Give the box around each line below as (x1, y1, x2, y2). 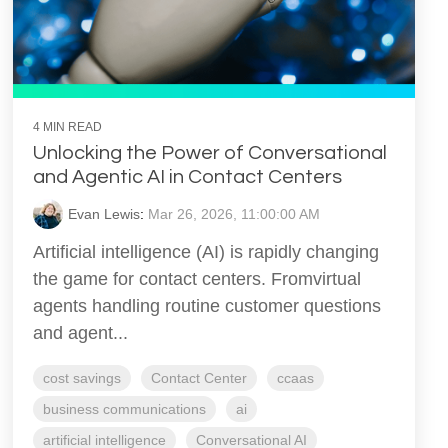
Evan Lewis (68, 206, 140, 223)
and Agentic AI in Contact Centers (33, 167, 342, 188)
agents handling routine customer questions (33, 296, 381, 317)
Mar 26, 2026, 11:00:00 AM (148, 206, 320, 223)
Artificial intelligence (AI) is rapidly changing (33, 242, 379, 263)
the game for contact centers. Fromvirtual (33, 269, 361, 290)
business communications (43, 401, 206, 418)
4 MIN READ (33, 120, 102, 135)
